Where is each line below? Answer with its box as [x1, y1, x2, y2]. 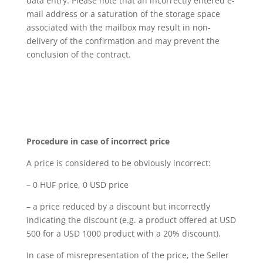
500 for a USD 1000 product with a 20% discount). [26, 228, 221, 239]
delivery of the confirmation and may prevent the [26, 35, 220, 46]
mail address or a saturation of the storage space [26, 8, 220, 19]
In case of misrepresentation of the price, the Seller [26, 249, 229, 261]
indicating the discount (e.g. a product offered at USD [26, 214, 236, 225]
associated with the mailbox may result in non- [26, 22, 211, 33]
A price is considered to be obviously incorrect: [26, 157, 211, 168]
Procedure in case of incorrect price [26, 136, 170, 147]
